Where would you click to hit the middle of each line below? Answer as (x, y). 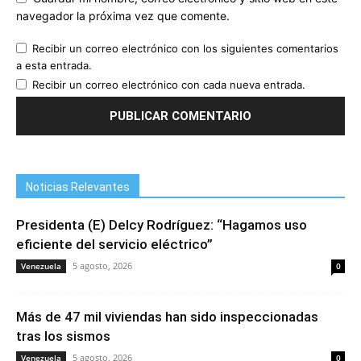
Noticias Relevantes (78, 187)
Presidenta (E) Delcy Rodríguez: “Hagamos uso (162, 225)
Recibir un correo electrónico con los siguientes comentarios (185, 49)
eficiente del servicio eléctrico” (114, 245)
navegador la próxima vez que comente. (123, 16)
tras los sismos (63, 336)
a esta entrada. (54, 66)
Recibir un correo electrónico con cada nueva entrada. (169, 85)
